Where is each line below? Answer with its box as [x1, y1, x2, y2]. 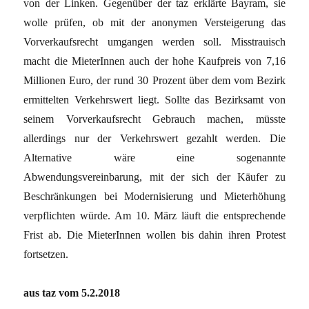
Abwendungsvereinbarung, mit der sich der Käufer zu [23, 171, 286, 183]
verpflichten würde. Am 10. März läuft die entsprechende [23, 210, 286, 222]
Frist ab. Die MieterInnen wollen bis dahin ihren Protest [23, 229, 286, 241]
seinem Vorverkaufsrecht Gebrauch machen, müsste [23, 113, 286, 126]
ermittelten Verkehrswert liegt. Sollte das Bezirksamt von [23, 94, 286, 106]
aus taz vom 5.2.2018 [23, 287, 121, 299]
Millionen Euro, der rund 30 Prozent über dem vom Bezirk [23, 74, 286, 87]
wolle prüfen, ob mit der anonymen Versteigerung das [23, 17, 286, 29]
